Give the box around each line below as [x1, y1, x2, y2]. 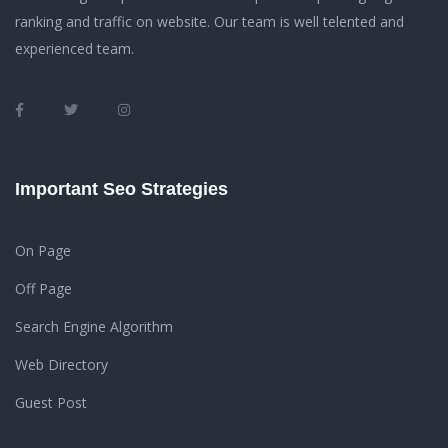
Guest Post [15, 393, 87, 412]
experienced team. [15, 39, 134, 58]
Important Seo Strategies [15, 179, 228, 199]
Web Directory [15, 355, 108, 374]
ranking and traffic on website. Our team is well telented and [15, 12, 404, 31]
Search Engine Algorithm [15, 317, 173, 336]
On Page [15, 241, 71, 260]
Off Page [15, 279, 72, 298]
